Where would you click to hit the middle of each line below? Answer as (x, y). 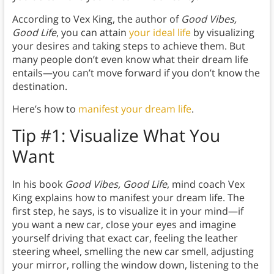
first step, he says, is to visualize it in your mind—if (128, 211)
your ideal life (160, 32)
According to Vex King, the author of (96, 19)
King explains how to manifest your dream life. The (128, 197)
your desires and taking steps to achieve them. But (128, 46)
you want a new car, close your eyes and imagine (124, 224)
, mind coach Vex (206, 184)
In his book (38, 184)
